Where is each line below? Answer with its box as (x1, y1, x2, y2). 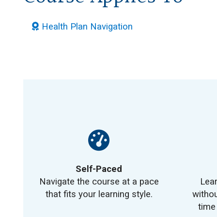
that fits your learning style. (45, 189, 153, 200)
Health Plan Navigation (42, 21, 133, 32)
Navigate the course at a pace (39, 176, 159, 187)
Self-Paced (76, 164, 122, 174)
